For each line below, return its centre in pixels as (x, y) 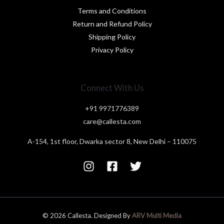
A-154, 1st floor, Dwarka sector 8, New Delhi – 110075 (112, 141)
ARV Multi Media (157, 216)
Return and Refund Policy (112, 24)
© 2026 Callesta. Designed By (87, 216)
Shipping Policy (112, 37)
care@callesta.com (112, 121)
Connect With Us (112, 88)
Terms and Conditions (112, 11)
